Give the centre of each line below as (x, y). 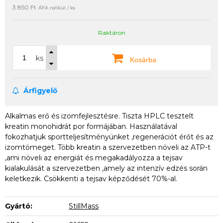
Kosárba (142, 60)
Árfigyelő (39, 91)
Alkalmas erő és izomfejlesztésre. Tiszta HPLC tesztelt (99, 116)
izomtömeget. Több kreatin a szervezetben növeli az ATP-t (108, 147)
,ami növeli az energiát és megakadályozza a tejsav (94, 158)
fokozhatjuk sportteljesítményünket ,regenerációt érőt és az (109, 137)
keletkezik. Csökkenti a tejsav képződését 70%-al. (91, 179)
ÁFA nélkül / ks (57, 8)
